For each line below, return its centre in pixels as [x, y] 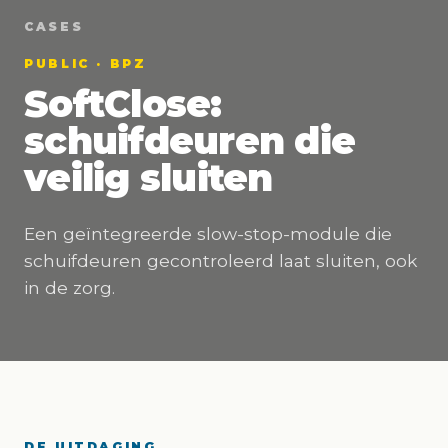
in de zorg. [69, 287]
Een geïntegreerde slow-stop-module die [208, 233]
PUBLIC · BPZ [85, 63]
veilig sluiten [148, 177]
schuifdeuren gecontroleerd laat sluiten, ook [220, 260]
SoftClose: [123, 103]
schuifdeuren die [190, 140]
